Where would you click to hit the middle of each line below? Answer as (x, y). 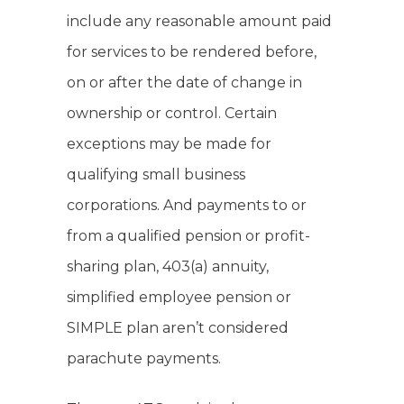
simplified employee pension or (179, 298)
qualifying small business (156, 175)
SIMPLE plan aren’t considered (178, 328)
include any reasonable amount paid (199, 22)
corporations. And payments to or (187, 206)
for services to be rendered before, (192, 52)
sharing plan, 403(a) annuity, (168, 267)
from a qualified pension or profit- (188, 236)
